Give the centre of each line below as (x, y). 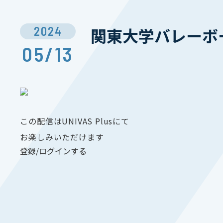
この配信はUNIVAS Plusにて (75, 121)
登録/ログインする (54, 151)
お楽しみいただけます (62, 137)
